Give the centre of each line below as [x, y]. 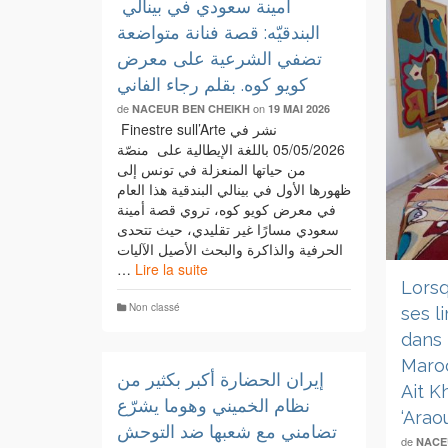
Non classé [154, 307]
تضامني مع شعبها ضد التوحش [227, 431]
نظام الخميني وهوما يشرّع [213, 405]
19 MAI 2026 [299, 108]
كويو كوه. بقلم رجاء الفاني [212, 84]
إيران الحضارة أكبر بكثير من [220, 379]
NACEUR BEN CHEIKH [191, 108]
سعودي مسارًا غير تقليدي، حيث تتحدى [228, 229]
